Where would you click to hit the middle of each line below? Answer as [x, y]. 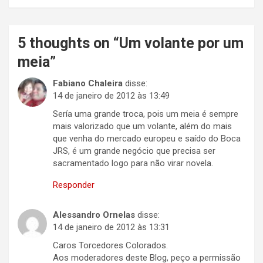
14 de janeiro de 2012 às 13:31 [111, 227]
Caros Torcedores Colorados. [110, 246]
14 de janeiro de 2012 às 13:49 [111, 96]
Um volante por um [181, 43]
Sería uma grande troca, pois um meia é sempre [146, 114]
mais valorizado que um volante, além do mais [142, 127]
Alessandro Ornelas [94, 215]
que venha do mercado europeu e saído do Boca [147, 139]
